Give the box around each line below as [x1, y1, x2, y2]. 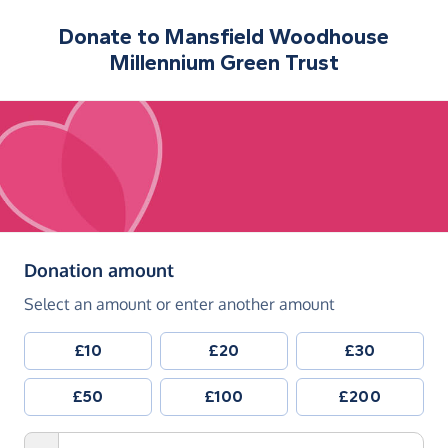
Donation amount [24, 259, 174, 282]
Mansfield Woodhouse [165, 24, 389, 50]
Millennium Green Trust [109, 50, 339, 76]
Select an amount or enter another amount [24, 294, 335, 315]
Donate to [59, 24, 165, 50]
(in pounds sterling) [173, 258, 340, 281]
